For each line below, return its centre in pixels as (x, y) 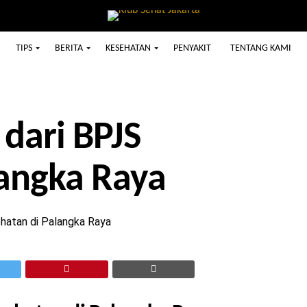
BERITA (69, 48)
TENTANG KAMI (261, 48)
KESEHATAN (128, 48)
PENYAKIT (192, 48)
